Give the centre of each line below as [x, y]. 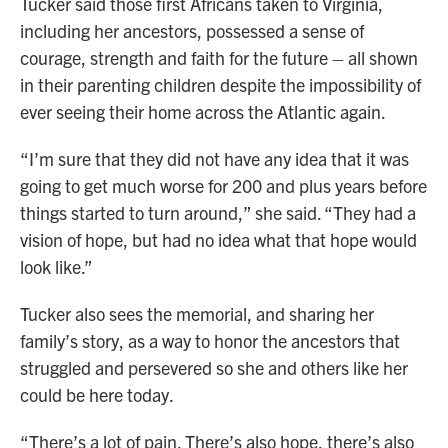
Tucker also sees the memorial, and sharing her [197, 314]
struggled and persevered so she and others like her [214, 368]
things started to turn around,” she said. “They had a [218, 213]
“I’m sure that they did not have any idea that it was [214, 159]
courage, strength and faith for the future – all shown [219, 58]
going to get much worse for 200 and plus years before [223, 186]
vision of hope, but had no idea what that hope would [218, 240]
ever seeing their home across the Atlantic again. [203, 112]
